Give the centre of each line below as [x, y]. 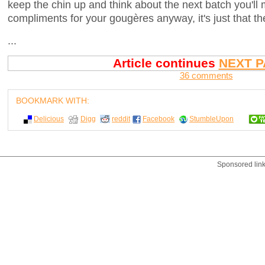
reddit [121, 119]
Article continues [166, 63]
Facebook [159, 119]
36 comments [206, 76]
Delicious [49, 119]
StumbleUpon [211, 119]
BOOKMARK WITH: [53, 101]
